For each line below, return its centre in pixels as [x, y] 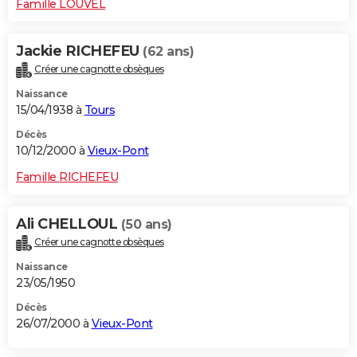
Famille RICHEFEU [67, 177]
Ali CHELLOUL [69, 224]
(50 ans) [146, 225]
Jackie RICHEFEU [79, 51]
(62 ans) [168, 52]
